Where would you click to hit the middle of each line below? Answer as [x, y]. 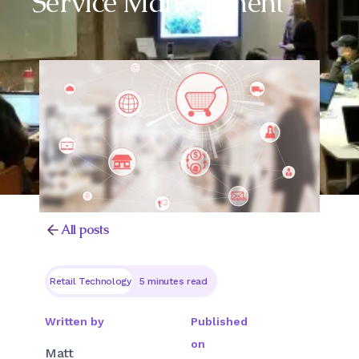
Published [220, 321]
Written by [75, 321]
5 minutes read [173, 281]
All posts [85, 229]
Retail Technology [91, 281]
